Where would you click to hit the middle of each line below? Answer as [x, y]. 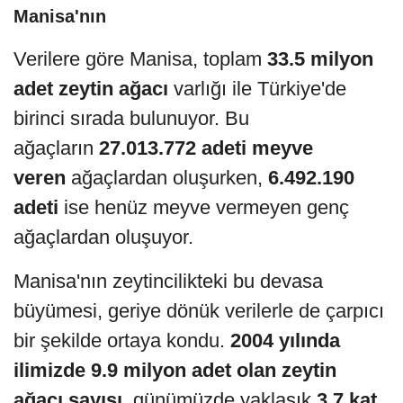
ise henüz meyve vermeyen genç [204, 208]
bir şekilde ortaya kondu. [122, 341]
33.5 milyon [320, 59]
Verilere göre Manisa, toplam [140, 59]
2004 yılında [285, 341]
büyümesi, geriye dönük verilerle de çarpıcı [199, 311]
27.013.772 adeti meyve [206, 148]
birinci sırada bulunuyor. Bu [131, 119]
